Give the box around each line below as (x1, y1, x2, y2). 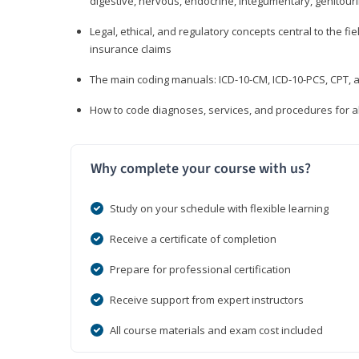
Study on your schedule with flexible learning (110, 201, 329, 216)
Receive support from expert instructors (110, 292, 304, 308)
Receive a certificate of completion (110, 232, 276, 247)
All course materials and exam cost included (110, 323, 323, 338)
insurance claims (90, 42, 171, 57)
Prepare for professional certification (110, 262, 291, 277)
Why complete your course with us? (91, 159, 311, 179)
